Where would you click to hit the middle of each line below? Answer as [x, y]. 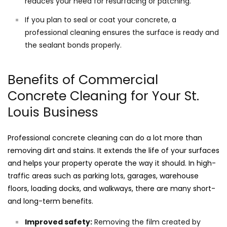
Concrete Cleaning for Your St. [103, 96]
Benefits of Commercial [83, 80]
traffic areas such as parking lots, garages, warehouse [103, 176]
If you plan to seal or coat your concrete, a [101, 20]
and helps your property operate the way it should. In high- [112, 163]
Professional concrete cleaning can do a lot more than [105, 138]
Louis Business [53, 112]
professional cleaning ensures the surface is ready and [122, 32]
